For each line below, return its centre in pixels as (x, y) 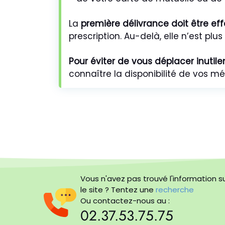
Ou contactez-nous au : (125, 200)
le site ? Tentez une (118, 189)
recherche (175, 189)
